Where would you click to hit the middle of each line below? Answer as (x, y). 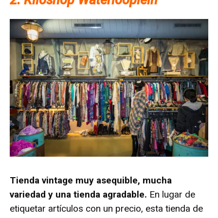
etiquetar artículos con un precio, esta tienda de (106, 208)
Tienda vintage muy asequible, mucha (91, 180)
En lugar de (171, 194)
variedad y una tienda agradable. (78, 194)
